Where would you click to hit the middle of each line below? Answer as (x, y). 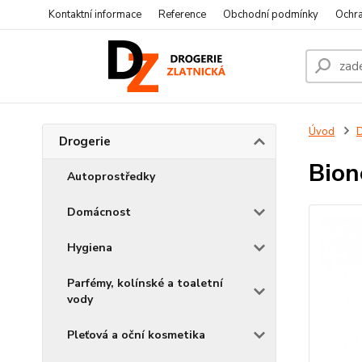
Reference (182, 15)
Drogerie (85, 141)
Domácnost (99, 212)
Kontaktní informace (95, 15)
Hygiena (90, 248)
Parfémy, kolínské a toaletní (145, 283)
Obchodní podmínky (271, 15)
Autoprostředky (111, 177)
